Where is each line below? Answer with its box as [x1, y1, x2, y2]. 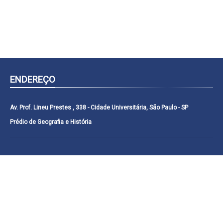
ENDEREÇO [10, 74, 55, 85]
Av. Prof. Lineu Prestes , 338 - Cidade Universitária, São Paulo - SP [10, 104, 188, 111]
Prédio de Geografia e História [10, 118, 92, 126]
